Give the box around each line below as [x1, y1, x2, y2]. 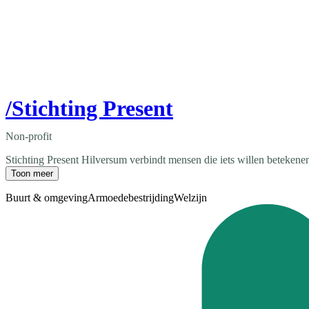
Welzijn [174, 192, 207, 204]
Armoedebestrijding [88, 192, 174, 204]
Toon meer [11, 168, 53, 179]
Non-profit [6, 130, 52, 143]
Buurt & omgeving [6, 192, 88, 204]
